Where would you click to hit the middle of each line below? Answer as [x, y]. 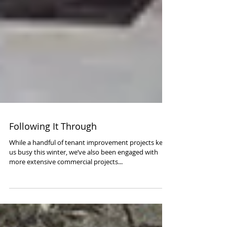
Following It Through [53, 187]
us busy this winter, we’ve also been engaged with [84, 213]
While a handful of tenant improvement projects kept [89, 203]
